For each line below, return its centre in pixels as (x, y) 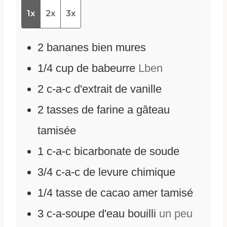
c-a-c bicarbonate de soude (113, 152)
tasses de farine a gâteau (108, 110)
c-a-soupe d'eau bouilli (101, 214)
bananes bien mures (96, 48)
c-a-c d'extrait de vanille (104, 89)
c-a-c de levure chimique (116, 172)
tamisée (57, 131)
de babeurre (106, 68)
